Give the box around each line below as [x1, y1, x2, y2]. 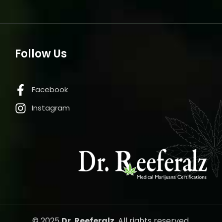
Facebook [31, 84, 68, 95]
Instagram [31, 103, 70, 113]
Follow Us [15, 46, 67, 61]
